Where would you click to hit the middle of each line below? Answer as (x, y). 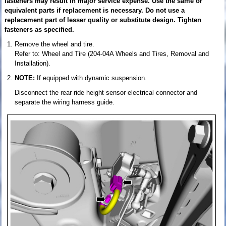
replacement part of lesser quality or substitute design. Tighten (103, 20)
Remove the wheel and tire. (54, 44)
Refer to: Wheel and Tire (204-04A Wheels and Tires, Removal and (112, 53)
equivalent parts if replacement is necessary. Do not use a (95, 10)
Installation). (33, 63)
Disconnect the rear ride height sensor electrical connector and (106, 92)
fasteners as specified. (39, 29)
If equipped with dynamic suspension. (92, 78)
